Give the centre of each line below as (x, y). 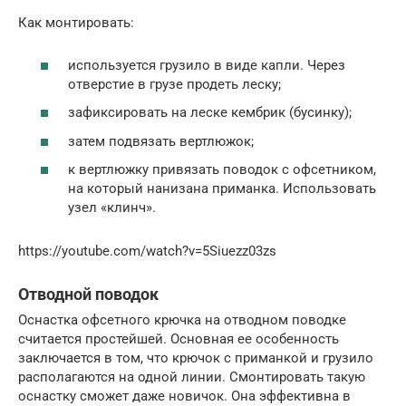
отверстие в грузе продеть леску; (174, 84)
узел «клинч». (112, 208)
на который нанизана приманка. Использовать (222, 189)
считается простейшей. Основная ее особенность (179, 339)
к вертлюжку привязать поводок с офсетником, (222, 170)
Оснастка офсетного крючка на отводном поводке (182, 320)
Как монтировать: (76, 23)
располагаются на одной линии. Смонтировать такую (192, 377)
